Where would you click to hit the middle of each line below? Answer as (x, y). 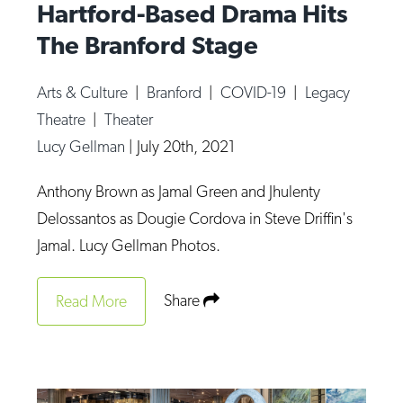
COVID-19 (255, 93)
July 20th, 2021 (186, 147)
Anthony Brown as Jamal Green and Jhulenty (179, 192)
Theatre (63, 120)
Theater (129, 120)
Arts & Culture (85, 93)
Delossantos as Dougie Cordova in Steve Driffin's (195, 219)
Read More (92, 301)
